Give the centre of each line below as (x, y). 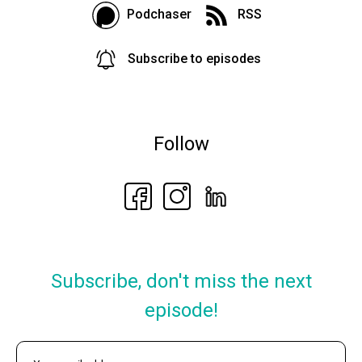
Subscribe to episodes (194, 58)
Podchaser (159, 14)
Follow (181, 143)
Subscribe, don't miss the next (181, 282)
